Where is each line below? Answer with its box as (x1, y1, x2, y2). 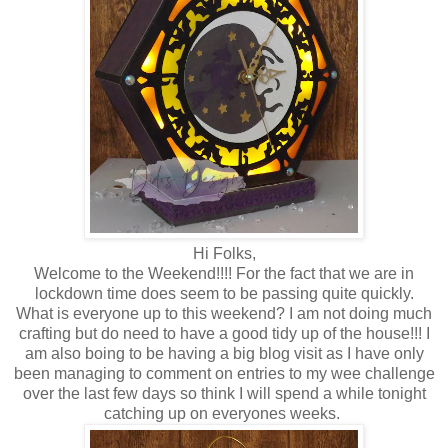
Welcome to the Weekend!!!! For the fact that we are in (34, 264, 414, 282)
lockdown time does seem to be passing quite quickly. (34, 284, 414, 302)
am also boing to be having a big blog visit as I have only (24, 344, 424, 362)
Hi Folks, (192, 244, 256, 262)
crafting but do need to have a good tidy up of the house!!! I (18, 324, 430, 342)
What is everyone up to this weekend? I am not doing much (16, 304, 432, 322)
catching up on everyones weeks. (104, 404, 344, 422)
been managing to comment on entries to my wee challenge (13, 364, 435, 382)
